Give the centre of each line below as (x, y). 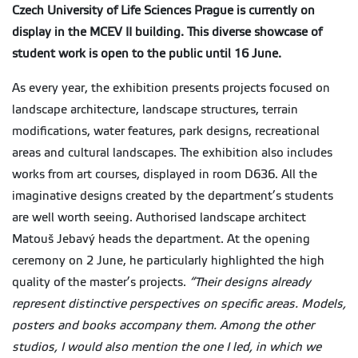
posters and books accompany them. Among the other (163, 326)
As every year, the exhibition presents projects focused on (171, 88)
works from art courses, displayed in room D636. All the (165, 175)
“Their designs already (250, 282)
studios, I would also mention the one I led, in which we (167, 347)
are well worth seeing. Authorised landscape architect (159, 218)
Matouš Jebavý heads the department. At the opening (161, 239)
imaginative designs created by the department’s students (173, 196)
